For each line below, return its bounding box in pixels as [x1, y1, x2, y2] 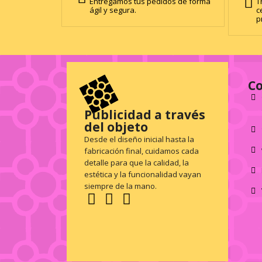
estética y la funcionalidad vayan [84, 169, 201, 180]
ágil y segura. [89, 5, 138, 15]
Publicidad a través [84, 106, 205, 123]
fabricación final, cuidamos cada [84, 146, 199, 156]
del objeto [84, 119, 148, 135]
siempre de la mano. [84, 181, 157, 191]
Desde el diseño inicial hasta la [84, 134, 194, 144]
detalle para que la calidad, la [84, 157, 189, 168]
